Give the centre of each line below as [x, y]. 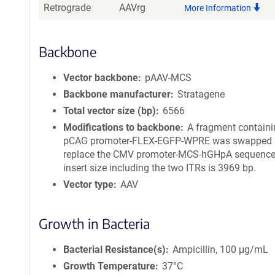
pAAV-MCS [168, 78]
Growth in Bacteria [94, 223]
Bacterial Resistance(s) [114, 250]
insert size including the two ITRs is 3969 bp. [160, 168]
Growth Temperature [109, 266]
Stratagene [201, 94]
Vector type [88, 184]
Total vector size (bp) [110, 111]
